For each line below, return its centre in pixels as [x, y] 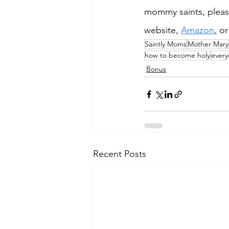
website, [163, 30]
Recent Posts [120, 154]
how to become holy [177, 55]
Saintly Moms [166, 44]
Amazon [198, 30]
